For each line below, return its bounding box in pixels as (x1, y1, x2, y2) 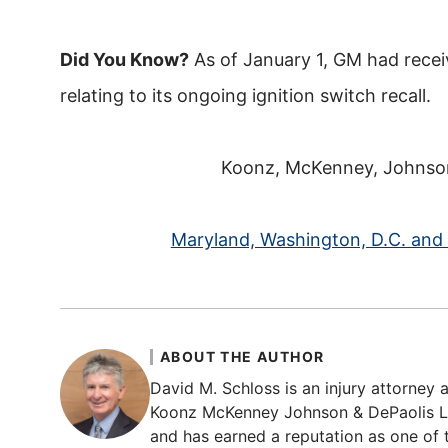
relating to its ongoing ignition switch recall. (60, 85, 431, 107)
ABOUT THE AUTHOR (160, 348, 325, 366)
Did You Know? (60, 49, 189, 71)
